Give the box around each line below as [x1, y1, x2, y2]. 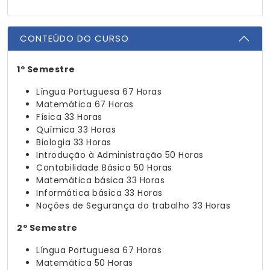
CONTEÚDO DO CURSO [20, 32, 129, 45]
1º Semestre [17, 63, 75, 75]
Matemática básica [36, 174, 124, 186]
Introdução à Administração [36, 149, 162, 161]
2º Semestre [17, 222, 78, 234]
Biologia [36, 136, 71, 148]
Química [36, 124, 75, 136]
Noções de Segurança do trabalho [36, 199, 190, 212]
